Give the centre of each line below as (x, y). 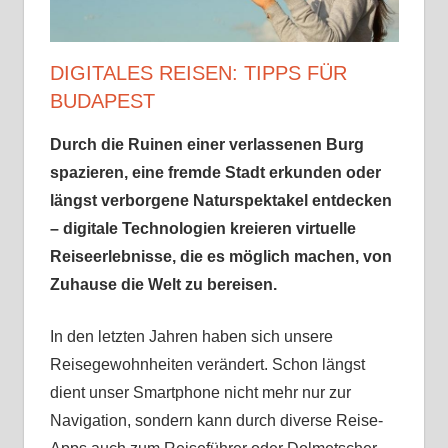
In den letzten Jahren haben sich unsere (191, 337)
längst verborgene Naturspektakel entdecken (220, 201)
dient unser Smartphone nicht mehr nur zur (200, 393)
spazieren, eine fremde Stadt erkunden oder (215, 173)
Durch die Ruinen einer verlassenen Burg (206, 145)
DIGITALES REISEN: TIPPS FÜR (198, 73)
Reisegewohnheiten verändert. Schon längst (207, 365)
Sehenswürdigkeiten (90, 17)
